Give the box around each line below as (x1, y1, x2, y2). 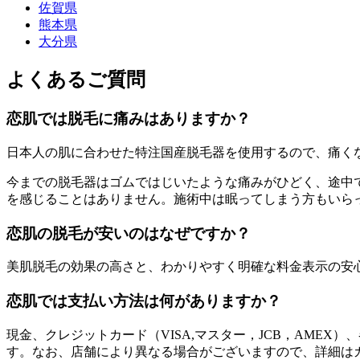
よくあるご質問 (6, 69, 145, 91)
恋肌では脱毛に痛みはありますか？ (6, 110, 251, 128)
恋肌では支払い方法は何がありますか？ (6, 292, 281, 310)
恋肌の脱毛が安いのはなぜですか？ (6, 224, 251, 242)
